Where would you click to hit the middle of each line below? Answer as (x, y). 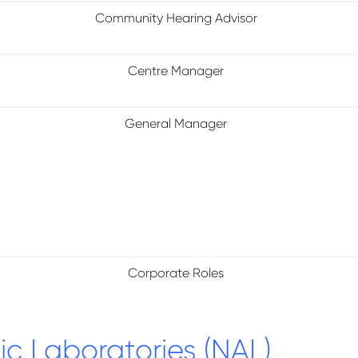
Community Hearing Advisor (176, 18)
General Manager (176, 123)
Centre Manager (176, 71)
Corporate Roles (176, 273)
